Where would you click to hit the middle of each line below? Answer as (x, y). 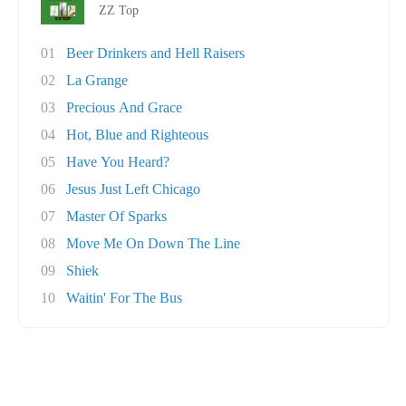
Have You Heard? (118, 162)
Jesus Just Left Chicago (133, 189)
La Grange (97, 80)
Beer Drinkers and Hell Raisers (155, 53)
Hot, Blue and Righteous (137, 135)
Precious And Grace (124, 107)
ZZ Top (119, 10)
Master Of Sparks (116, 216)
